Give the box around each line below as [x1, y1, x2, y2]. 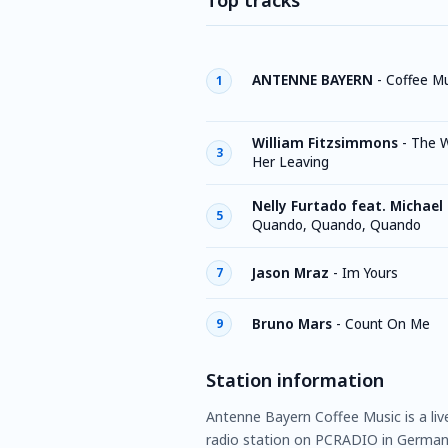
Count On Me [345, 314, 430, 333]
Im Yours [342, 263, 398, 282]
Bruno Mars [252, 314, 332, 333]
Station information [206, 368, 384, 392]
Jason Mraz [252, 263, 329, 282]
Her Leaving [252, 153, 329, 171]
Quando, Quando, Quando [252, 216, 421, 234]
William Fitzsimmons [252, 134, 398, 152]
